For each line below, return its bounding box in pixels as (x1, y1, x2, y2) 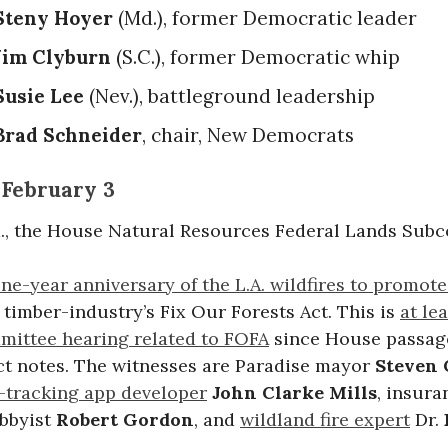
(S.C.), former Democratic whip (111, 44, 400, 69)
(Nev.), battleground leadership (84, 83, 375, 108)
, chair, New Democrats (142, 122, 354, 147)
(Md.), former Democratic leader (113, 5, 417, 30)
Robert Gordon (56, 407, 194, 431)
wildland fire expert (240, 407, 410, 431)
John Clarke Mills (212, 380, 377, 404)
